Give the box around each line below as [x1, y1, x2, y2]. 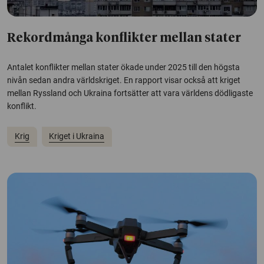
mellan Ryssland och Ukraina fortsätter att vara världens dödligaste [7, 88, 253, 98]
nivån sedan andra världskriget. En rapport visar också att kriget [7, 75, 240, 85]
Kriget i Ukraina [49, 131, 105, 141]
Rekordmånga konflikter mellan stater [7, 32, 241, 45]
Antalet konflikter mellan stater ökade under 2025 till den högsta [7, 62, 240, 72]
